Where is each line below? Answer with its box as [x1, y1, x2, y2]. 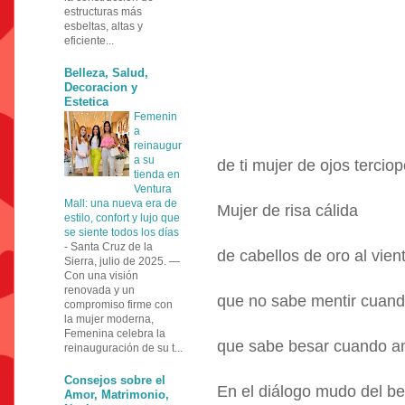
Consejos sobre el [64, 372, 165, 387]
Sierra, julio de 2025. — [64, 254, 180, 268]
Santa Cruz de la [71, 240, 153, 253]
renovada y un [64, 283, 135, 297]
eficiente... [64, 33, 114, 47]
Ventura [134, 182, 172, 195]
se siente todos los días [64, 225, 179, 239]
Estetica [64, 94, 108, 108]
